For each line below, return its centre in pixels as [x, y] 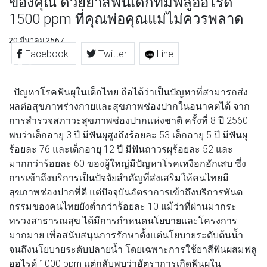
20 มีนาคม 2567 [36, 40]
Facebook [47, 53]
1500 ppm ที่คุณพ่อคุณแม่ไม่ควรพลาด [126, 18]
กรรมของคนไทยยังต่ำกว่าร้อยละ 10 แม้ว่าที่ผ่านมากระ [123, 206]
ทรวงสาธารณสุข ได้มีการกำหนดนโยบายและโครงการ [123, 220]
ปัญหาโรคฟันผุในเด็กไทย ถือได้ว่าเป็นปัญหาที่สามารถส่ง [128, 91]
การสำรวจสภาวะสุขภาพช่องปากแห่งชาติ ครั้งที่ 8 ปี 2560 [128, 120]
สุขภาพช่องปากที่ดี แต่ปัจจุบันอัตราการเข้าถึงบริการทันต [126, 192]
